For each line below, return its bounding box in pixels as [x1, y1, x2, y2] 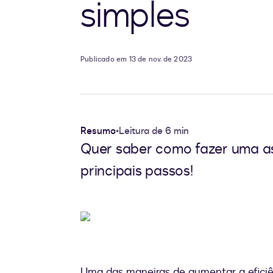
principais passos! [80, 161, 193, 182]
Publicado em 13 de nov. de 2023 [80, 54, 193, 65]
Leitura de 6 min [119, 124, 189, 138]
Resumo [80, 124, 116, 138]
